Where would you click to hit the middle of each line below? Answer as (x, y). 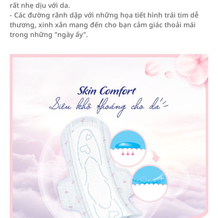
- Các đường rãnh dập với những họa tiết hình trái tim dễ (104, 15)
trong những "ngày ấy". (49, 34)
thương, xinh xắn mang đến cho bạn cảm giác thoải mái (103, 25)
